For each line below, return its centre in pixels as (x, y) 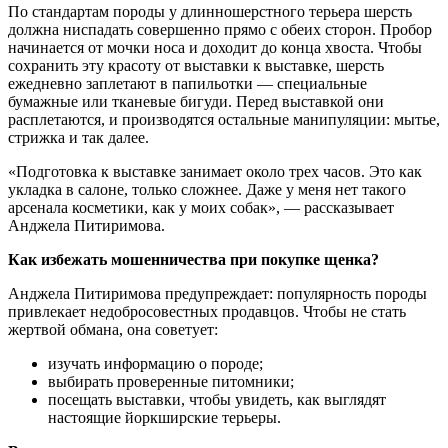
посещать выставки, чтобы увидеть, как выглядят (217, 399)
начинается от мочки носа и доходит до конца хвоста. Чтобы (215, 47)
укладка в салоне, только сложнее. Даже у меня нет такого (207, 189)
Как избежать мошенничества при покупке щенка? (193, 259)
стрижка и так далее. (78, 137)
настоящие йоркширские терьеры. (164, 417)
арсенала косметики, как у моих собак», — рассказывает (201, 207)
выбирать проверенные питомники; (173, 381)
